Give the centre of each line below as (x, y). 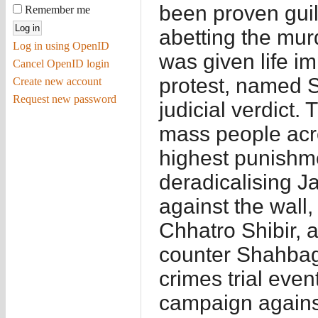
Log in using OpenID (61, 45)
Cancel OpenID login (61, 63)
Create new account (57, 81)
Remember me (56, 9)
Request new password (64, 99)
